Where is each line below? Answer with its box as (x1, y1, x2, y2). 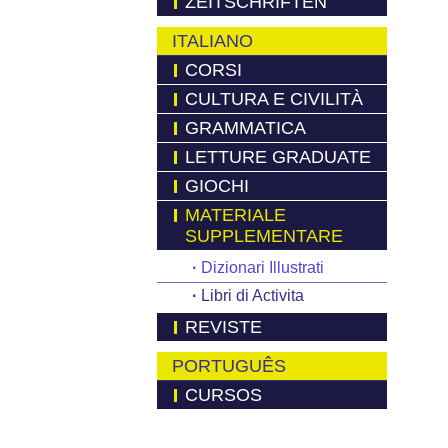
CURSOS (185, 385, 262, 405)
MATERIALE (185, 205, 286, 225)
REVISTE (185, 317, 262, 337)
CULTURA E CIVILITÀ (185, 89, 363, 109)
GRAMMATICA (185, 118, 306, 138)
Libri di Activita (197, 287, 304, 304)
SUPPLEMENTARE (185, 226, 343, 246)
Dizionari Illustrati (197, 259, 324, 276)
